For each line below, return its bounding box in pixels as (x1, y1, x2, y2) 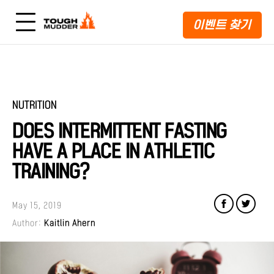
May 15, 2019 (12, 201, 62, 210)
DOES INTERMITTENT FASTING (12, 120, 227, 142)
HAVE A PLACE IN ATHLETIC (12, 141, 214, 162)
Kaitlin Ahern (44, 218, 95, 228)
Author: (12, 218, 44, 228)
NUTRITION (12, 99, 57, 111)
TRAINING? (12, 161, 90, 182)
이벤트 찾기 (193, 18, 251, 31)
